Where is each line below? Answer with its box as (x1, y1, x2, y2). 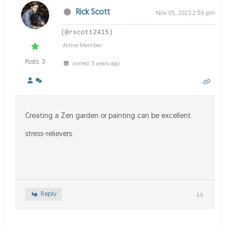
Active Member (63, 43, 102, 49)
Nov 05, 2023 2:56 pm (156, 11, 215, 17)
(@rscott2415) (61, 29, 113, 36)
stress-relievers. (25, 131, 73, 138)
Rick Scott (75, 9, 110, 17)
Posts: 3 (25, 59, 45, 65)
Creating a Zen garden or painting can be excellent (25, 113, 191, 120)
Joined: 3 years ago (70, 61, 120, 67)
